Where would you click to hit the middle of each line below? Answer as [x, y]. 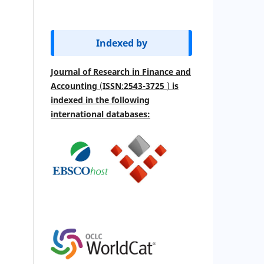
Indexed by [121, 43]
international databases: [100, 114]
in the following [118, 100]
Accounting [75, 85]
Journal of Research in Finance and [121, 71]
